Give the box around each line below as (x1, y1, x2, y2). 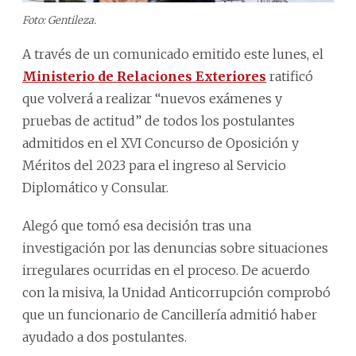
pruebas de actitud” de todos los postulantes (22, 112, 295, 129)
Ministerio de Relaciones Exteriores (22, 68, 266, 84)
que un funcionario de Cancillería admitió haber (22, 306, 317, 323)
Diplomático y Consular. (22, 179, 168, 195)
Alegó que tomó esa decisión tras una (22, 217, 251, 234)
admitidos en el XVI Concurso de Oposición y (22, 134, 299, 151)
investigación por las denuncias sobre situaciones (22, 239, 328, 256)
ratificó (266, 68, 313, 84)
